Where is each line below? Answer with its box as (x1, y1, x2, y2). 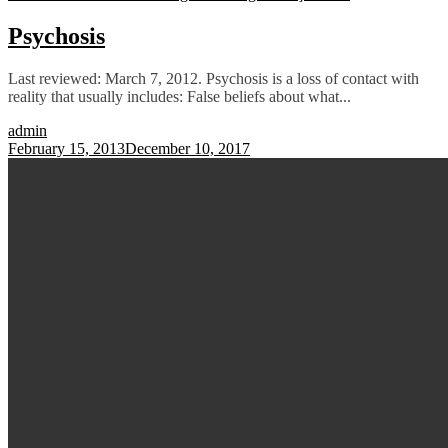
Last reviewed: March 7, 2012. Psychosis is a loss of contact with (8, 69, 419, 87)
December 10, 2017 (125, 139, 250, 157)
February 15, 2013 (8, 139, 125, 157)
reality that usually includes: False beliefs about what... (8, 87, 351, 105)
